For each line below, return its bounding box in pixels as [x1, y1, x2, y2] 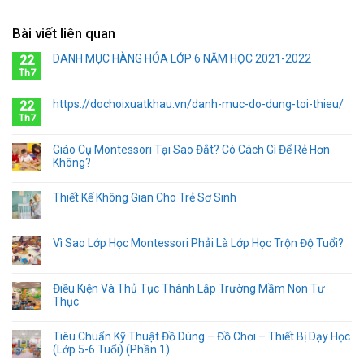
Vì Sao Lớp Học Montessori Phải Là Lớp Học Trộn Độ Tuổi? [53, 236, 344, 250]
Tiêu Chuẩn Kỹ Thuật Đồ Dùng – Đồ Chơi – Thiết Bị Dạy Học [53, 330, 350, 344]
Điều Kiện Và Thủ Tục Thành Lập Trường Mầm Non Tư [53, 282, 325, 296]
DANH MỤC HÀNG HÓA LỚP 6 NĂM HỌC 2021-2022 [53, 52, 311, 66]
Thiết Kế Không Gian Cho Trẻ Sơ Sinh [53, 191, 236, 205]
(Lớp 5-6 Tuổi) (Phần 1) [53, 343, 170, 357]
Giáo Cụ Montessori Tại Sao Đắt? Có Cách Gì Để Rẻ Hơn [53, 143, 330, 157]
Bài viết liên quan [12, 25, 115, 42]
